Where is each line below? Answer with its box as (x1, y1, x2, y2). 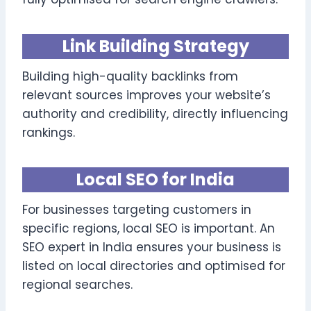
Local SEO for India (76, 167, 235, 191)
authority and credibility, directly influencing (22, 105, 288, 122)
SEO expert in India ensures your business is (22, 238, 281, 255)
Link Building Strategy (62, 34, 249, 58)
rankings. (22, 124, 75, 141)
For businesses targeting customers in (22, 201, 251, 218)
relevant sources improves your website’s (22, 86, 271, 103)
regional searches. (22, 276, 133, 293)
